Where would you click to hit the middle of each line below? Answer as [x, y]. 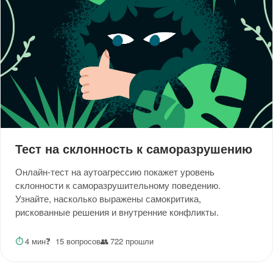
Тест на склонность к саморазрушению [134, 148]
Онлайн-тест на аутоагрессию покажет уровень [115, 171]
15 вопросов [78, 241]
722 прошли [132, 241]
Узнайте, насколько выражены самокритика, [108, 198]
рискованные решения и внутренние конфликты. [117, 211]
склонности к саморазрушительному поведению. [118, 185]
